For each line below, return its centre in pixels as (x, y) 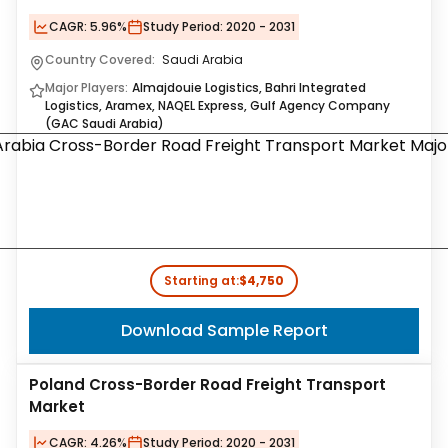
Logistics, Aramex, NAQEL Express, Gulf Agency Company (217, 105)
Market (57, 406)
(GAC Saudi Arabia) (104, 123)
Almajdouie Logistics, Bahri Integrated (249, 87)
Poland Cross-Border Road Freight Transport (207, 384)
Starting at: (201, 280)
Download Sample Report (224, 330)
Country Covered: (101, 59)
